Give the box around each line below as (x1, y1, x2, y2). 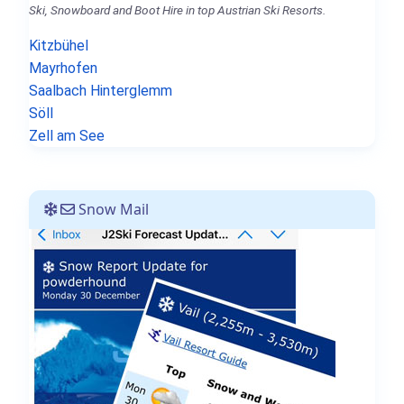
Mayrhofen (29, 60, 97, 78)
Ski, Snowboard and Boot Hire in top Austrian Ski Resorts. (29, 3, 326, 18)
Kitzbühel (29, 37, 88, 55)
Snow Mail (75, 199, 149, 220)
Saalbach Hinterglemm (29, 82, 172, 100)
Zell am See (29, 127, 105, 145)
